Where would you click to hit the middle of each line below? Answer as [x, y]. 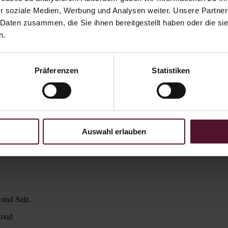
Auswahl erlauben [114, 131]
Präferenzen [56, 70]
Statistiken [171, 70]
